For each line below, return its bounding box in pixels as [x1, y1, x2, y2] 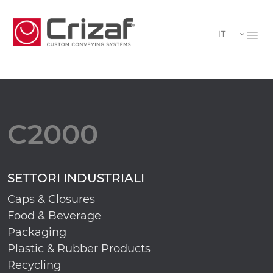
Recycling [7, 258, 61, 272]
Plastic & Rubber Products [7, 242, 151, 255]
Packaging [7, 225, 66, 239]
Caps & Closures [7, 193, 95, 206]
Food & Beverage [7, 209, 101, 222]
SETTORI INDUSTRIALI [7, 171, 144, 185]
